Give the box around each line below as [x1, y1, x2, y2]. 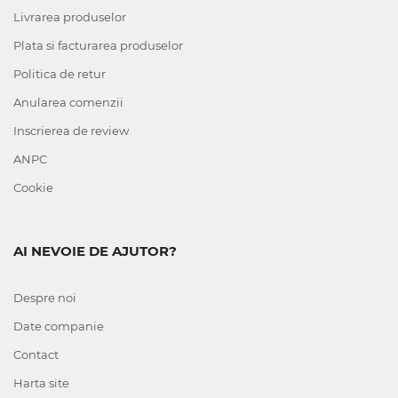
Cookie [13, 180, 53, 195]
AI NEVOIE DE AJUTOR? [13, 243, 177, 259]
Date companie [13, 319, 104, 333]
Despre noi [13, 291, 76, 305]
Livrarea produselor [13, 10, 126, 24]
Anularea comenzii [13, 95, 123, 109]
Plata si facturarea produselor [13, 38, 183, 52]
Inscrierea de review [13, 123, 129, 138]
